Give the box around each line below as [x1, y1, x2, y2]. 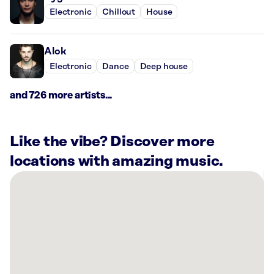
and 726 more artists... [10, 90, 113, 102]
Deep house [139, 61, 188, 72]
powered [9, 231, 50, 243]
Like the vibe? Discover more [10, 134, 215, 150]
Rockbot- [9, 217, 53, 228]
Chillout [102, 7, 136, 17]
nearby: [9, 261, 44, 272]
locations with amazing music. [10, 154, 224, 170]
